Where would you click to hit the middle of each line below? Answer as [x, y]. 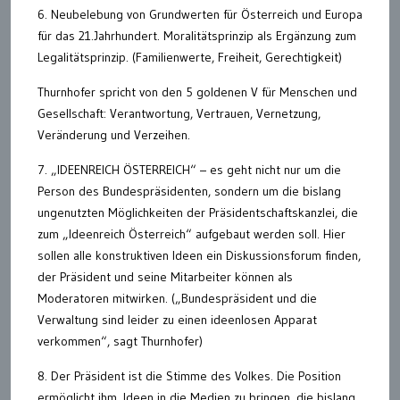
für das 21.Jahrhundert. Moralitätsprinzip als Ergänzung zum [197, 35]
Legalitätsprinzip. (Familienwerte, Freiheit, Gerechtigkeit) [190, 57]
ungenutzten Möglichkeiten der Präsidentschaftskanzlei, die [198, 212]
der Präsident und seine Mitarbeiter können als [165, 276]
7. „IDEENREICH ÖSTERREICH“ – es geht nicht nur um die [189, 169]
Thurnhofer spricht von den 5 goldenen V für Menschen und [197, 92]
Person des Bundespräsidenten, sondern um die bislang [189, 191]
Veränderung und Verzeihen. [114, 134]
